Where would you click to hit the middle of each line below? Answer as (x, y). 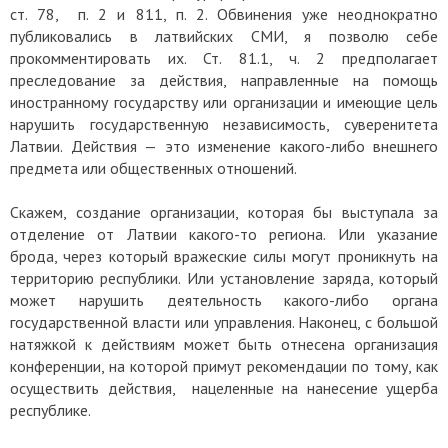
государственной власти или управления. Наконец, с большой (224, 322)
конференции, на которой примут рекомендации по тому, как (224, 366)
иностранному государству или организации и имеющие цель (224, 102)
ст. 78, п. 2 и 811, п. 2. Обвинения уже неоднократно (224, 14)
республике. (50, 410)
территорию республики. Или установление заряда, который (224, 278)
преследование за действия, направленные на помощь (224, 80)
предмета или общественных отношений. (153, 168)
